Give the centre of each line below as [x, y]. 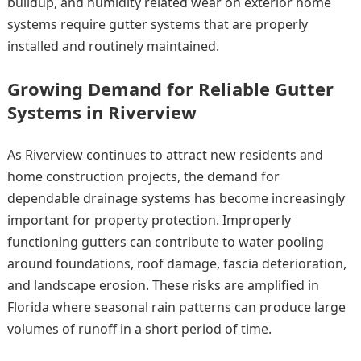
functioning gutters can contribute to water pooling [165, 242]
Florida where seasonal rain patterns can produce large [176, 307]
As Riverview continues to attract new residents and [165, 155]
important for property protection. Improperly [149, 220]
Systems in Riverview [102, 112]
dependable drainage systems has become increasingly [176, 199]
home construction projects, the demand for [143, 177]
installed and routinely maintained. [113, 46]
